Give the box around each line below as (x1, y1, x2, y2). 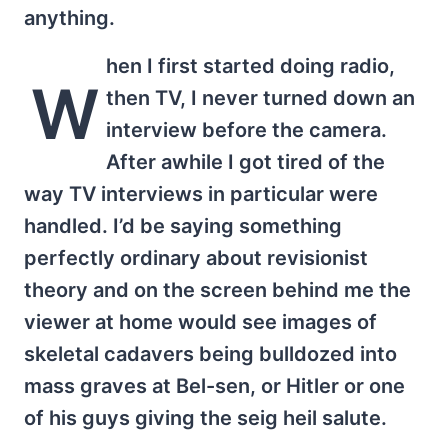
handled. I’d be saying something (24, 214, 342, 238)
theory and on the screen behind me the (24, 278, 411, 302)
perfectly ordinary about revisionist (24, 246, 368, 270)
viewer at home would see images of (24, 310, 377, 334)
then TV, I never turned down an (105, 86, 415, 110)
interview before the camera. (105, 118, 387, 142)
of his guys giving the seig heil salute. (24, 406, 387, 430)
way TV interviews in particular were (24, 182, 378, 206)
